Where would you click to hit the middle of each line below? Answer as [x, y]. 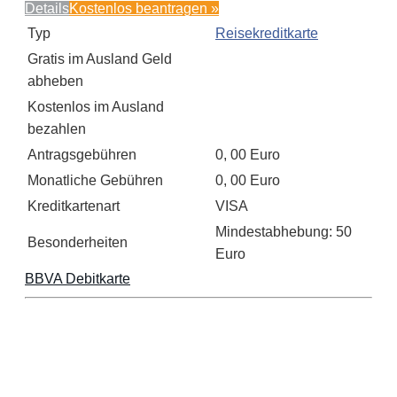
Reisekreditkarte [267, 33]
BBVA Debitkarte [78, 278]
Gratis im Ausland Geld [100, 58]
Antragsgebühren [82, 154]
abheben [55, 81]
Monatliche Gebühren [95, 180]
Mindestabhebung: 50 [284, 231]
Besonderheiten [78, 242]
